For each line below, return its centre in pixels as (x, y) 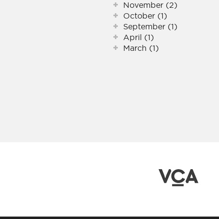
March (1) (141, 48)
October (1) (145, 16)
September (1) (150, 26)
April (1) (139, 37)
